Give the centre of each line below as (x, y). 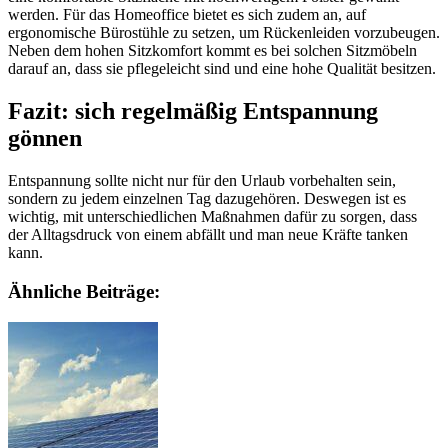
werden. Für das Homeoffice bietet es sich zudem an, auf (187, 15)
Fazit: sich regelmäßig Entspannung (193, 111)
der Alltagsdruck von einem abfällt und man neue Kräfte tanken (208, 235)
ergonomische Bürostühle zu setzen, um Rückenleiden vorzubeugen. (224, 33)
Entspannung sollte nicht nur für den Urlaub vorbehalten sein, (202, 181)
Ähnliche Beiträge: (84, 291)
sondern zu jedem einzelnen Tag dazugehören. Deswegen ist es (207, 199)
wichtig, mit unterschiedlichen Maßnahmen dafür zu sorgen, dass (212, 217)
